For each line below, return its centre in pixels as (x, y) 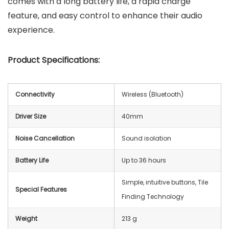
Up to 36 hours (144, 160)
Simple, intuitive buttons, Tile (165, 182)
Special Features (41, 189)
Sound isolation (146, 138)
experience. (32, 30)
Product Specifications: (54, 60)
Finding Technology (153, 196)
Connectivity (35, 94)
